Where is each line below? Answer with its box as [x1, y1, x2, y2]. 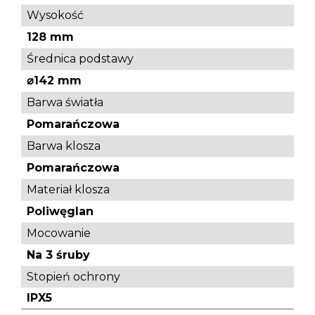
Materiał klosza [27, 183, 110, 197]
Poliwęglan [27, 205, 94, 219]
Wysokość [27, 8, 84, 22]
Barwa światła [27, 96, 103, 110]
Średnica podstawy [27, 52, 134, 66]
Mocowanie [27, 226, 91, 240]
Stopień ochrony [27, 270, 120, 284]
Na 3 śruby [27, 248, 90, 262]
